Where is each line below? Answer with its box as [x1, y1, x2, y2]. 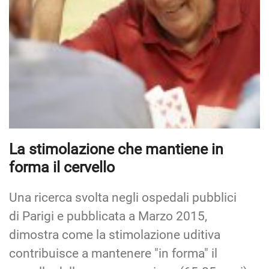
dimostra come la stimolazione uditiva [9, 227, 220, 242]
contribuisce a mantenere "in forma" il [9, 246, 217, 261]
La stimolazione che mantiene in [9, 140, 223, 158]
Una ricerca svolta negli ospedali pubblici [9, 190, 237, 205]
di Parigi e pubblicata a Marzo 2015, [9, 208, 207, 223]
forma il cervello [9, 158, 115, 176]
